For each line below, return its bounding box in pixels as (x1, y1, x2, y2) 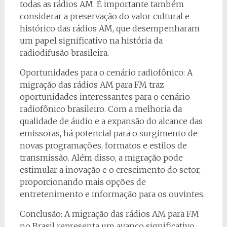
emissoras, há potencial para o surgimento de (19, 128, 198, 139)
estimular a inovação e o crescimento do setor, (19, 165, 201, 175)
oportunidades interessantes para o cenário (19, 92, 190, 102)
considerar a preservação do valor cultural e (19, 11, 190, 22)
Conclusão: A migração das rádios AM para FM (19, 209, 199, 219)
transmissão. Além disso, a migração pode (19, 153, 183, 163)
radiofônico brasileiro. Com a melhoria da (19, 104, 182, 115)
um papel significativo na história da (19, 35, 163, 46)
